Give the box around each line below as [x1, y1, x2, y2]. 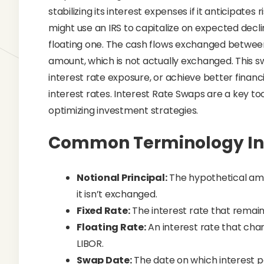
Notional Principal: [77, 171, 167, 184]
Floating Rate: [77, 220, 146, 234]
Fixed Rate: [77, 204, 130, 217]
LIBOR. [77, 237, 104, 250]
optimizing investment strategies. [48, 104, 199, 117]
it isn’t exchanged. [77, 187, 157, 201]
